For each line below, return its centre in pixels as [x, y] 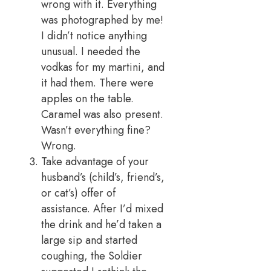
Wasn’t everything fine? [96, 130]
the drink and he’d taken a [101, 225]
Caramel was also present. [102, 115]
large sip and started [89, 240]
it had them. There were [97, 83]
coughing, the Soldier [92, 256]
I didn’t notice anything [94, 36]
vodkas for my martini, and [103, 67]
